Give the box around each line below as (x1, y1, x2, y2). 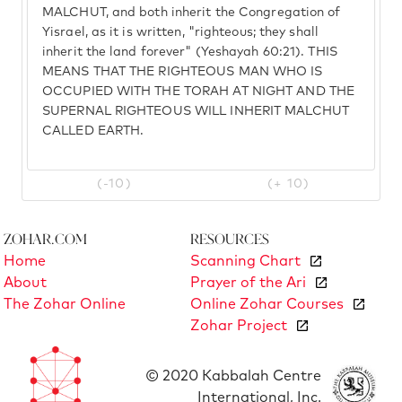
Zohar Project (190, 319, 287, 334)
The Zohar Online (4, 297, 126, 312)
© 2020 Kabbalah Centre (145, 368, 321, 383)
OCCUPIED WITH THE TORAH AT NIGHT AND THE (42, 85, 355, 98)
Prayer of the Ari (190, 275, 306, 291)
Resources (190, 230, 269, 248)
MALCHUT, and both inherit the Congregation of (42, 6, 341, 19)
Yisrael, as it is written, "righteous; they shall (42, 26, 319, 39)
